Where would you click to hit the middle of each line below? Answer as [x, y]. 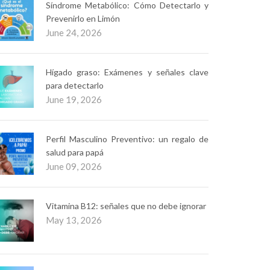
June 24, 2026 [74, 33]
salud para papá [75, 152]
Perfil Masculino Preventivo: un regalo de [127, 139]
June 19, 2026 [74, 99]
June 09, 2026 [74, 166]
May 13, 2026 [74, 220]
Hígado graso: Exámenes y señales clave [127, 72]
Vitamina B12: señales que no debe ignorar [126, 206]
